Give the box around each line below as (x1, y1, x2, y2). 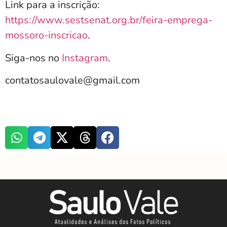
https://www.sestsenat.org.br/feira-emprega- (5, 13, 212, 27)
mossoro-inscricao (5, 28, 88, 43)
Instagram (62, 51, 108, 65)
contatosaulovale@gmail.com (5, 73, 140, 88)
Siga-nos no (5, 51, 62, 65)
